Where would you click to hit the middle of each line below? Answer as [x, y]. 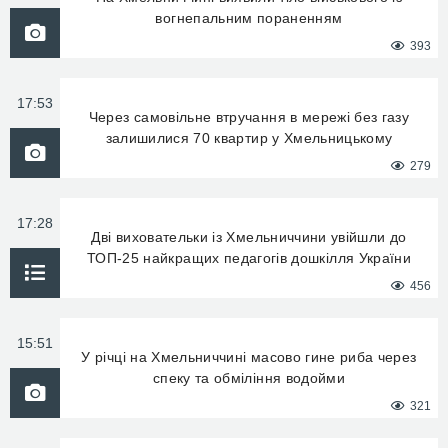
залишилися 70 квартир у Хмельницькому [249, 138]
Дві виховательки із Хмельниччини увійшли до [249, 237]
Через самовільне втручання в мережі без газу [249, 117]
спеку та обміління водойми [249, 378]
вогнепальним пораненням [249, 18]
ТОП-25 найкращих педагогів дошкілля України [249, 258]
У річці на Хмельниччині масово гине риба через [249, 357]
